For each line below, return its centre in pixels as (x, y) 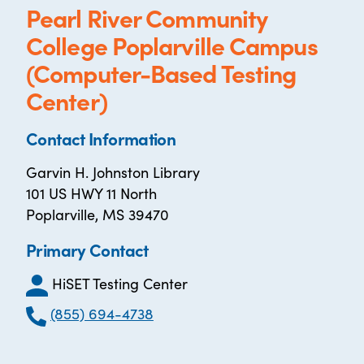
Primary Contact (87, 249)
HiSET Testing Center (120, 283)
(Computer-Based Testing (161, 72)
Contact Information (101, 138)
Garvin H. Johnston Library (113, 172)
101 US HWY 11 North (91, 193)
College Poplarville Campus (172, 45)
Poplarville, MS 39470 (97, 214)
